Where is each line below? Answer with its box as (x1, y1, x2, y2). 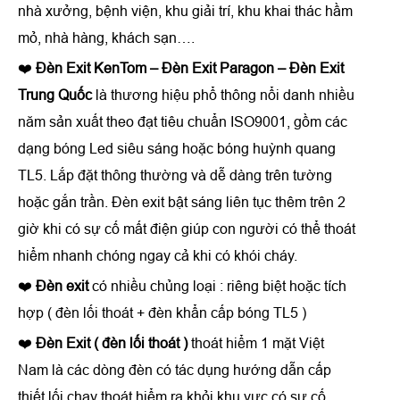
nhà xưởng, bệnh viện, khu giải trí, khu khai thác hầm (18, 3, 353, 19)
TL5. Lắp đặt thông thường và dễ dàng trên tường (18, 167, 332, 183)
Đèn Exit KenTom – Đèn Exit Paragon (36, 60, 274, 76)
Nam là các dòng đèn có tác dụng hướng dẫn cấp (18, 362, 331, 378)
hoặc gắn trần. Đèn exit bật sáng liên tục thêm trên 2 (18, 194, 346, 210)
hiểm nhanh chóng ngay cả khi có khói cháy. (18, 247, 297, 263)
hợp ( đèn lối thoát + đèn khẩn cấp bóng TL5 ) (18, 304, 306, 321)
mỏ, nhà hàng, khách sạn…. (18, 29, 195, 46)
